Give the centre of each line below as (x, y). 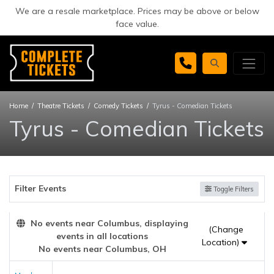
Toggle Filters (233, 189)
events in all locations (102, 236)
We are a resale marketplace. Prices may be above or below (137, 11)
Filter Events (40, 189)
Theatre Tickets (61, 106)
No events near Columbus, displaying (108, 223)
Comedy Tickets (118, 106)
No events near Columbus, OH (102, 249)
